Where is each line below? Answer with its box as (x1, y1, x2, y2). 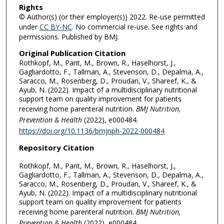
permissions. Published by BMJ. (18, 32, 119, 42)
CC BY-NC (39, 22, 72, 32)
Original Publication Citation (18, 47, 125, 58)
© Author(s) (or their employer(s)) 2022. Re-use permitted (18, 12, 205, 22)
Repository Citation (18, 142, 94, 153)
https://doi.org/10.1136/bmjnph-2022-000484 (18, 125, 164, 135)
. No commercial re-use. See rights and (71, 22, 197, 32)
